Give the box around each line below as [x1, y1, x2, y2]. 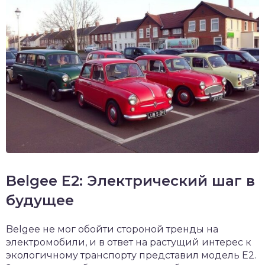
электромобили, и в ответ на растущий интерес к [6, 237, 251, 248]
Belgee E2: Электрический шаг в [6, 172, 255, 189]
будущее [6, 192, 74, 209]
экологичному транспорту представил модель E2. [6, 250, 256, 261]
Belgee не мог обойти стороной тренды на [6, 224, 218, 235]
